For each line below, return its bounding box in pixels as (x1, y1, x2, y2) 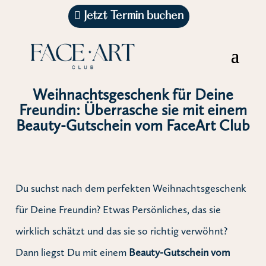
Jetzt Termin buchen (81, 11, 184, 23)
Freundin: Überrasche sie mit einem (18, 100, 247, 119)
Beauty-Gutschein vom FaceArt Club (15, 116, 250, 135)
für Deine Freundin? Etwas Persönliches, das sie (15, 202, 221, 216)
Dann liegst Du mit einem (15, 245, 129, 259)
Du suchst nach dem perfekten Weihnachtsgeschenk (15, 181, 247, 195)
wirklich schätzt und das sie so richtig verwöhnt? (15, 224, 228, 237)
